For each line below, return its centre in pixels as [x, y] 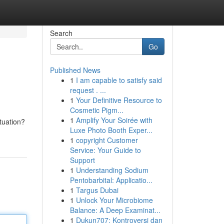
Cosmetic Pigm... [96, 110]
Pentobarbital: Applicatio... [111, 180]
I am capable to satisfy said [119, 80]
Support [82, 160]
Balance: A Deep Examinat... [115, 210]
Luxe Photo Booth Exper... [111, 130]
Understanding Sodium [112, 170]
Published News [75, 70]
